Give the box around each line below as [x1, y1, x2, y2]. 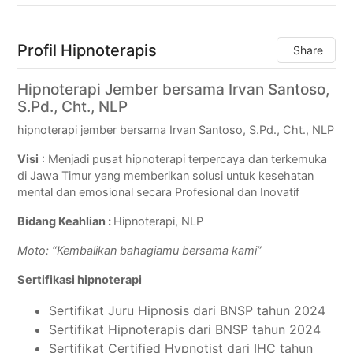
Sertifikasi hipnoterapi [17, 273, 143, 288]
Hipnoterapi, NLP [113, 214, 204, 229]
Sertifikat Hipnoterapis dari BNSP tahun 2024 [49, 321, 321, 338]
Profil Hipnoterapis [17, 41, 158, 61]
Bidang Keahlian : [17, 214, 114, 229]
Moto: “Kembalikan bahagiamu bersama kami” [17, 243, 262, 258]
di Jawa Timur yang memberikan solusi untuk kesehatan [17, 169, 314, 184]
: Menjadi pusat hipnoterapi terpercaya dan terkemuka [39, 152, 328, 167]
